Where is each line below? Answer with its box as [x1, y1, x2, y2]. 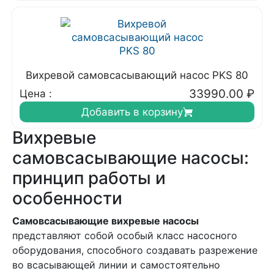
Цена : [20, 87, 52, 100]
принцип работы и [12, 168, 166, 188]
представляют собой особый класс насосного [12, 229, 237, 242]
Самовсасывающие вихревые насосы [12, 215, 199, 227]
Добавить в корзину [81, 106, 183, 118]
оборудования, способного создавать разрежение [12, 244, 257, 256]
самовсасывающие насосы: [12, 147, 249, 168]
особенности [12, 188, 122, 209]
